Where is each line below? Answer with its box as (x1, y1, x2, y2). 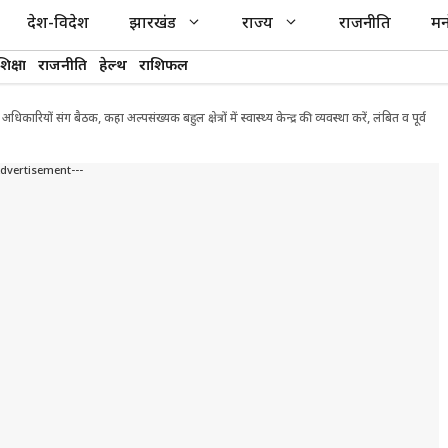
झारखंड (129, 14, 176, 35)
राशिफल (139, 57, 188, 76)
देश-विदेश (27, 14, 89, 35)
